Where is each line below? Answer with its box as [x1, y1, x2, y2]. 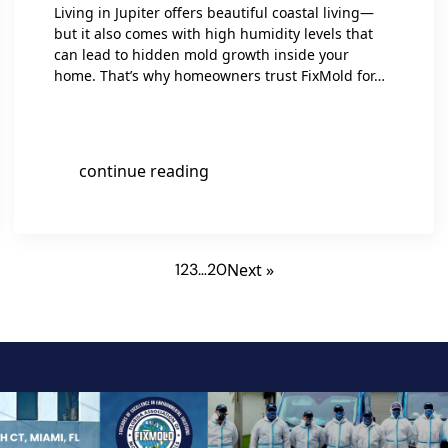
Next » [226, 259, 274, 281]
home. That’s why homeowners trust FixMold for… [54, 66, 385, 85]
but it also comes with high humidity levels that [54, 24, 373, 43]
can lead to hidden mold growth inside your [54, 45, 349, 64]
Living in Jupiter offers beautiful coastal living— [54, 3, 374, 22]
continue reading [79, 160, 209, 182]
